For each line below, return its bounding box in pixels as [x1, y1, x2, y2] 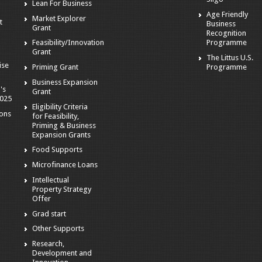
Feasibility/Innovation [32, 38, 105, 47]
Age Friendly [206, 9, 249, 19]
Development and [32, 249, 92, 258]
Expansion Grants [32, 130, 91, 139]
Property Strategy [32, 184, 92, 194]
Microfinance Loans [32, 160, 98, 170]
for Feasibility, [32, 111, 80, 120]
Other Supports [32, 224, 85, 233]
